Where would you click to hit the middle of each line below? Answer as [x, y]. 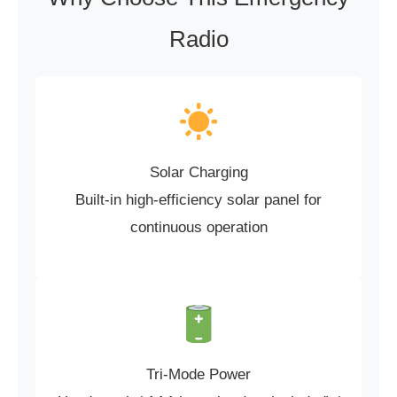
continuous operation [198, 228]
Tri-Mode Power [198, 375]
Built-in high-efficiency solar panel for [198, 200]
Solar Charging [198, 173]
